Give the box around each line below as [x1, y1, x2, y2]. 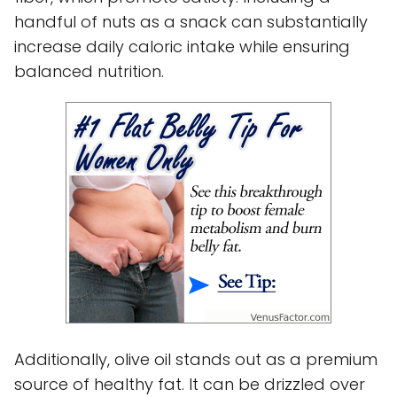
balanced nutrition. [14, 59, 164, 82]
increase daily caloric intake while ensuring [14, 35, 350, 58]
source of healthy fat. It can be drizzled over [14, 372, 365, 395]
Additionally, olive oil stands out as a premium [14, 347, 378, 370]
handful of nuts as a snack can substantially [14, 10, 368, 33]
